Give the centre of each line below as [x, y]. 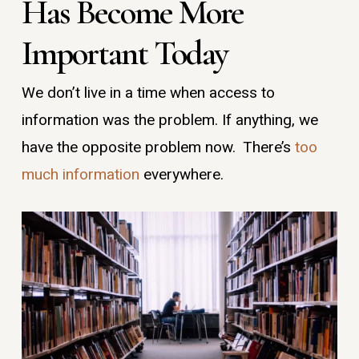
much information [80, 175]
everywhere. [183, 175]
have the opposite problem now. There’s [158, 148]
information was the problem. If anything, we [169, 121]
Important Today [127, 53]
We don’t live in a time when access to [148, 93]
